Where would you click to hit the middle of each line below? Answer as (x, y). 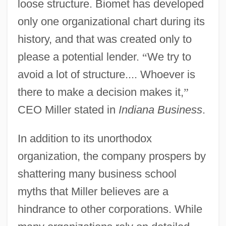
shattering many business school (97, 174)
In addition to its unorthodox (84, 138)
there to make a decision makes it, (100, 92)
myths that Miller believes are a (93, 191)
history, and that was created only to (104, 39)
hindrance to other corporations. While (110, 209)
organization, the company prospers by (111, 156)
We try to (169, 56)
